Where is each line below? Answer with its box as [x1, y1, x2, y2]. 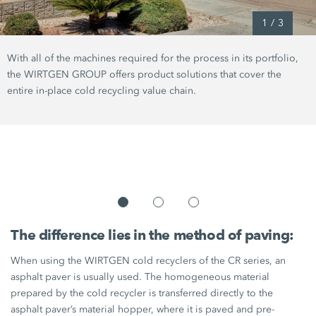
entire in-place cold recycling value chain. [7, 84, 196, 97]
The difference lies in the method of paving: [11, 226, 294, 243]
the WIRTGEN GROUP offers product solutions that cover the [7, 68, 281, 80]
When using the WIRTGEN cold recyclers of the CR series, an [11, 254, 286, 267]
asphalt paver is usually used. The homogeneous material [11, 270, 270, 283]
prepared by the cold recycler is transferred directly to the [11, 286, 274, 299]
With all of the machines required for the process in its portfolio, [7, 51, 298, 64]
